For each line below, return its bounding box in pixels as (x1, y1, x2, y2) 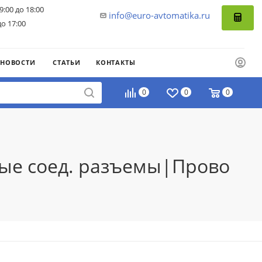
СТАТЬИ (53, 57, 81, 67)
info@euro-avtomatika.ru (109, 9, 210, 21)
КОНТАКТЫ (96, 57, 136, 67)
